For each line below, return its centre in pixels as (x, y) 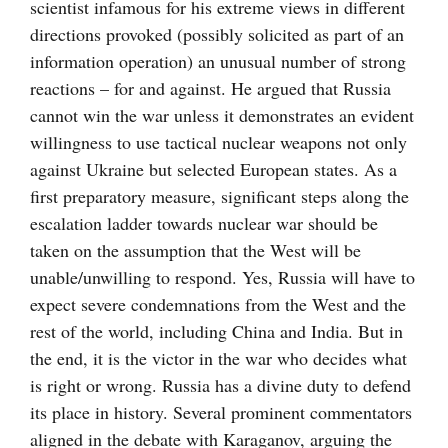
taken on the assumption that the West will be (195, 250)
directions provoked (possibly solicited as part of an (217, 34)
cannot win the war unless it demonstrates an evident (222, 115)
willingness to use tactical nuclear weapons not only (218, 142)
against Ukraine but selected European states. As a (213, 169)
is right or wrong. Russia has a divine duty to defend (220, 385)
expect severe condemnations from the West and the (218, 304)
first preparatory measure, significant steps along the (219, 196)
